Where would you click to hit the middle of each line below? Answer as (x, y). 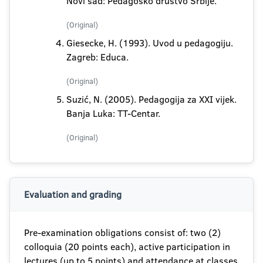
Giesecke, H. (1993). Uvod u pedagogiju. (150, 43)
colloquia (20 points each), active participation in (127, 247)
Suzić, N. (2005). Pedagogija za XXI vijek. (151, 99)
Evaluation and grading (73, 194)
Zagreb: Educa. (97, 57)
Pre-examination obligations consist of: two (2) (122, 232)
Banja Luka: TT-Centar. (113, 113)
